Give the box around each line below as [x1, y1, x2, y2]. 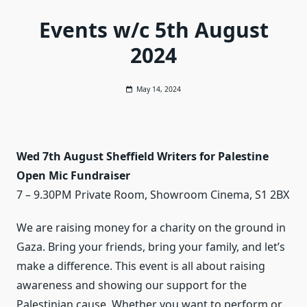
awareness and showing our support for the [16, 278, 247, 293]
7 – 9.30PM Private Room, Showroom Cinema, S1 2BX [16, 187, 289, 202]
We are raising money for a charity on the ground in [16, 220, 286, 235]
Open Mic [16, 168, 68, 183]
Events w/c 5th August [38, 16, 269, 44]
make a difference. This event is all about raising [16, 258, 265, 273]
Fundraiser [71, 168, 130, 183]
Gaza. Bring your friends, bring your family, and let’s [16, 239, 285, 254]
